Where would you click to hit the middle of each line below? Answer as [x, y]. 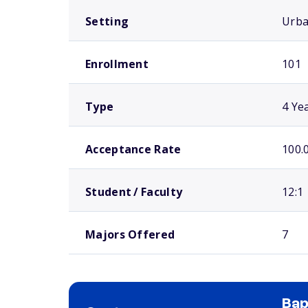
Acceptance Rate [133, 149]
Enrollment [117, 64]
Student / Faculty [134, 192]
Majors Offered [130, 234]
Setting [107, 21]
